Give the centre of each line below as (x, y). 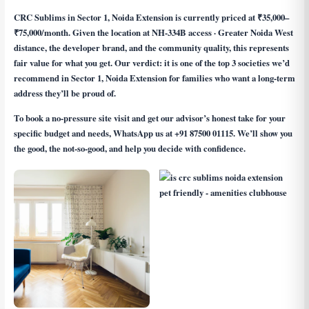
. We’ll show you (262, 133)
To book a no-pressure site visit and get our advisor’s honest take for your (149, 118)
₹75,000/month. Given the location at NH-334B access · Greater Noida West (153, 33)
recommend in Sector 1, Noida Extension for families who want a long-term (154, 78)
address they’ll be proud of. (64, 93)
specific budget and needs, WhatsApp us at (94, 133)
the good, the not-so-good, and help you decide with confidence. (129, 149)
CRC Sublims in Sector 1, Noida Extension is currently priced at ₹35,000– (151, 18)
